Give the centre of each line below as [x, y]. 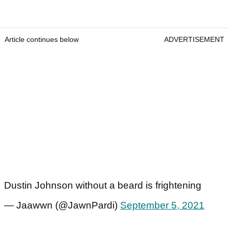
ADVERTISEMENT [194, 40]
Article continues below [42, 40]
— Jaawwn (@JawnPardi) [62, 205]
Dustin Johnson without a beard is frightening [103, 186]
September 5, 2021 [162, 205]
